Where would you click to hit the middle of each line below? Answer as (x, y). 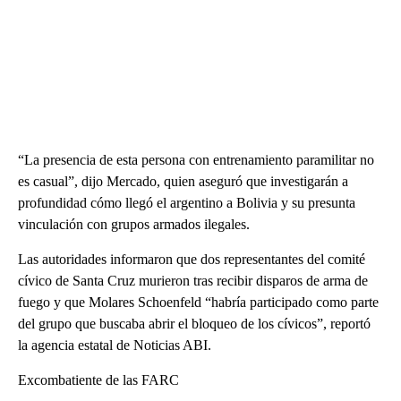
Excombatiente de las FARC (98, 380)
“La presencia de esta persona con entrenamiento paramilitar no (196, 160)
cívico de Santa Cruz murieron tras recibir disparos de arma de (193, 281)
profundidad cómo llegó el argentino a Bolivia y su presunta (187, 203)
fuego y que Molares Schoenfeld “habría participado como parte (198, 303)
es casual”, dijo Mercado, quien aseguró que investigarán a (183, 182)
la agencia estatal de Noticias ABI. (115, 346)
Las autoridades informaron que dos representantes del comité (192, 260)
